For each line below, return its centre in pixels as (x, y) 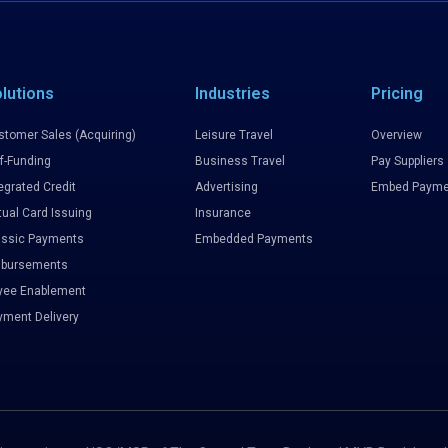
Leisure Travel (233, 135)
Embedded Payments (253, 239)
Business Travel (239, 161)
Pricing (397, 93)
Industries (232, 93)
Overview (397, 135)
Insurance (222, 213)
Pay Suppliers (408, 161)
